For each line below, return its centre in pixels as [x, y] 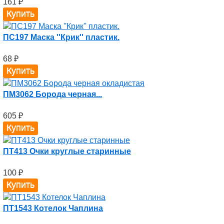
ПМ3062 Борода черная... [52, 94]
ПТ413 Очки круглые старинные [67, 151]
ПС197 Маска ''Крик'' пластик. [61, 37]
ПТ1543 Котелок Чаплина [53, 208]
